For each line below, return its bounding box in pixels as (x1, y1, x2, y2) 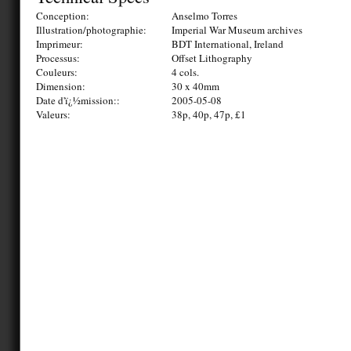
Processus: (36, 51, 80, 66)
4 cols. (172, 65, 199, 80)
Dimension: (36, 79, 85, 94)
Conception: (36, 9, 89, 24)
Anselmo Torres (172, 9, 237, 24)
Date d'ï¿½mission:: (36, 93, 120, 108)
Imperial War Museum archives (172, 23, 302, 38)
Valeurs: (36, 107, 71, 122)
